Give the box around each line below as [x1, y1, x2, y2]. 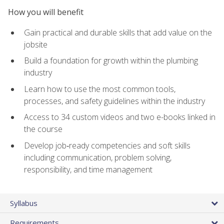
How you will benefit [8, 6, 83, 18]
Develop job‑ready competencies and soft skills [24, 140, 190, 151]
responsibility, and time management [24, 164, 152, 175]
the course [24, 123, 62, 135]
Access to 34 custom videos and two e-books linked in [24, 111, 215, 123]
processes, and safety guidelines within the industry [24, 95, 205, 106]
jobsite [24, 38, 47, 50]
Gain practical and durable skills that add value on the [24, 26, 212, 38]
